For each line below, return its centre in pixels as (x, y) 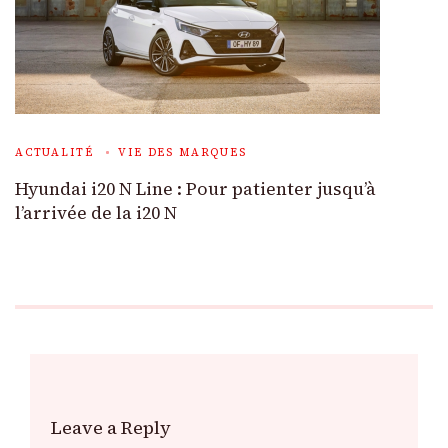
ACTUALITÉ (54, 152)
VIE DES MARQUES (182, 152)
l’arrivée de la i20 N (96, 212)
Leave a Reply (110, 427)
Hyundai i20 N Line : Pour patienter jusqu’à (195, 188)
